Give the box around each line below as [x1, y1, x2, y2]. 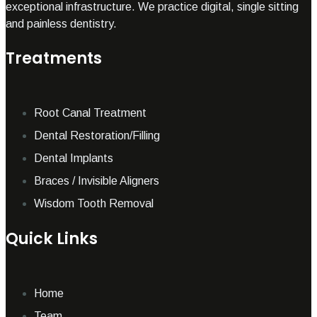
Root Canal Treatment [34, 107, 146, 120]
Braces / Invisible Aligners [34, 175, 159, 188]
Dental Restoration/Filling [34, 129, 160, 142]
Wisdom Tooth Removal [34, 197, 154, 210]
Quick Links [6, 226, 98, 250]
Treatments [6, 46, 102, 69]
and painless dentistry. [6, 17, 117, 30]
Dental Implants [34, 152, 113, 165]
